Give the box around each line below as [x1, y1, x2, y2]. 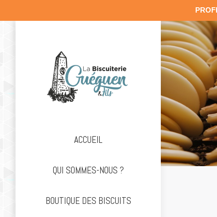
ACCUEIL [74, 134, 102, 146]
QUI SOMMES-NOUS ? [52, 164, 124, 176]
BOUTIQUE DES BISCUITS [45, 195, 131, 207]
